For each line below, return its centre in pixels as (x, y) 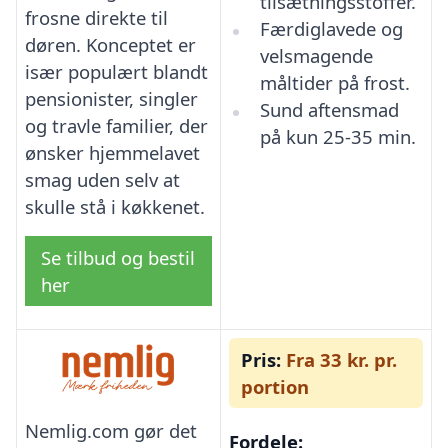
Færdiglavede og (331, 29)
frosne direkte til (96, 17)
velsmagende (316, 56)
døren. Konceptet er (110, 44)
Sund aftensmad (329, 110)
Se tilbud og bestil (118, 257)
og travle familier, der (116, 125)
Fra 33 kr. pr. (339, 360)
